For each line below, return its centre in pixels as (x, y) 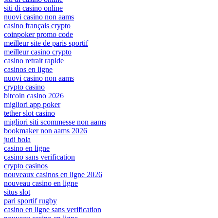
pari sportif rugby (30, 200)
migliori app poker (32, 104)
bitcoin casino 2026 (34, 95)
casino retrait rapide (34, 60)
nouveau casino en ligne (41, 183)
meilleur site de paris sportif (46, 43)
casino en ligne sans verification (53, 209)
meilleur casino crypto (38, 52)
